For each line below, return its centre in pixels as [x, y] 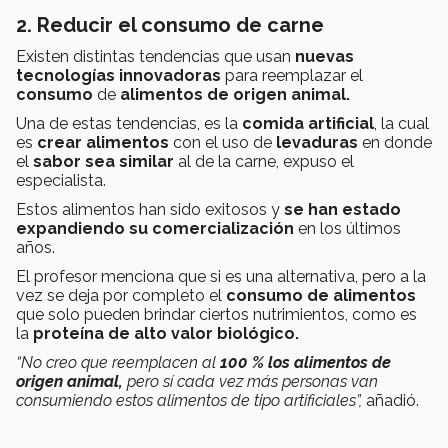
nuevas [324, 57]
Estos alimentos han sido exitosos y [150, 210]
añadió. [394, 401]
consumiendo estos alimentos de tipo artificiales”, [191, 401]
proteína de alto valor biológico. [166, 334]
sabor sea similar [105, 162]
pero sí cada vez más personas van [250, 382]
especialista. [61, 181]
